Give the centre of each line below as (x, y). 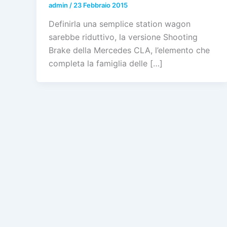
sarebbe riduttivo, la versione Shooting (123, 37)
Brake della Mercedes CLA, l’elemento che (129, 50)
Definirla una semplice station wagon (120, 24)
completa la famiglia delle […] (106, 64)
